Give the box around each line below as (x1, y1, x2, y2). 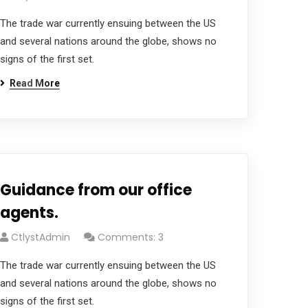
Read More (9, 78, 60, 89)
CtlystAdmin (10, 230, 70, 244)
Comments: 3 (97, 230, 164, 244)
